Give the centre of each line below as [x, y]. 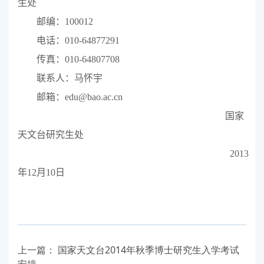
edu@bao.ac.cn [93, 97]
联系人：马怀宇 [69, 78]
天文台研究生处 [51, 135]
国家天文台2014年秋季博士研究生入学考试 [148, 250]
